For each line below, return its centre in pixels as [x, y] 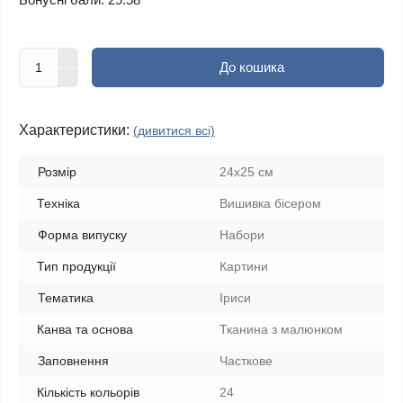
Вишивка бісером [270, 203]
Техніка [58, 203]
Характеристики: [74, 130]
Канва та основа [85, 329]
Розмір [57, 172]
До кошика [251, 67]
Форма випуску [82, 235]
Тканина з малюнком [281, 329]
